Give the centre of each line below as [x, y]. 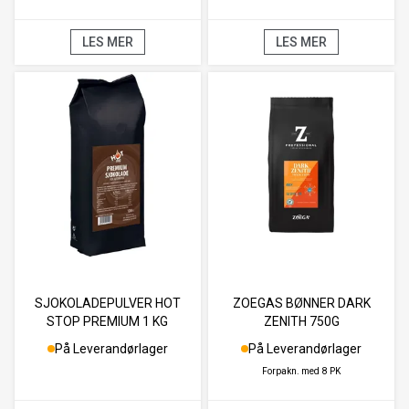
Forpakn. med [291, 371]
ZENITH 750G [301, 321]
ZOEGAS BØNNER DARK [301, 303]
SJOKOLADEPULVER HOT [107, 303]
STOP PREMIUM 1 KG [108, 321]
